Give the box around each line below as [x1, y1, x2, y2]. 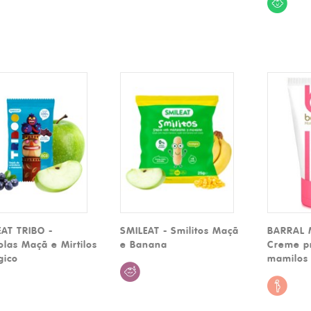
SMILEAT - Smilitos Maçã [120, 224, 239, 237]
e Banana [120, 237, 168, 251]
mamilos [267, 251, 309, 264]
